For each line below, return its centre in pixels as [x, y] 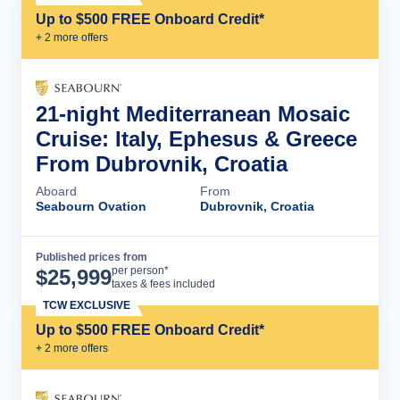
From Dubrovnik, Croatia [162, 164]
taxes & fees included [163, 284]
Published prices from [92, 257]
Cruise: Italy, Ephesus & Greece [196, 139]
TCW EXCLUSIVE [87, 305]
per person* [140, 271]
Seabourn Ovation [91, 206]
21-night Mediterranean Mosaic [193, 114]
